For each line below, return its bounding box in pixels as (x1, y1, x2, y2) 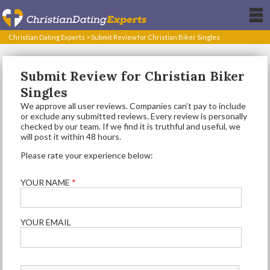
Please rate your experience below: (20, 150, 154, 160)
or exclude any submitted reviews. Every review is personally (20, 111, 248, 121)
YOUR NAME (20, 177, 72, 187)
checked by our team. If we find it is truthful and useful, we (20, 121, 241, 131)
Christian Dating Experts (8, 33, 86, 41)
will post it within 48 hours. (20, 131, 122, 142)
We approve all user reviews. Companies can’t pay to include (20, 101, 246, 111)
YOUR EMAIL (20, 217, 72, 227)
